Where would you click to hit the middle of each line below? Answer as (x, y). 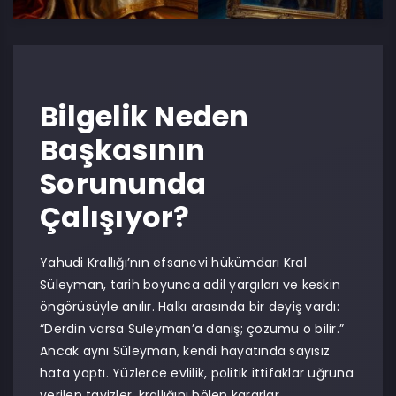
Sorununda (123, 183)
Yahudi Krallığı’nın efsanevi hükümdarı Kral (173, 263)
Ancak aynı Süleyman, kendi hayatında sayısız (185, 351)
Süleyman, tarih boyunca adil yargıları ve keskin (190, 285)
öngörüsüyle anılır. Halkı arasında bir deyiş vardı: (190, 307)
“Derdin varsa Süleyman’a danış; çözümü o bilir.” (192, 329)
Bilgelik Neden (145, 116)
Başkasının (123, 150)
